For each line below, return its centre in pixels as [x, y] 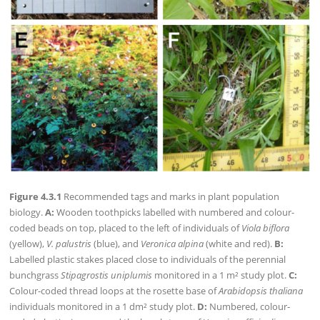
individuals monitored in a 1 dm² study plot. [104, 306]
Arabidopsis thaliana [261, 290]
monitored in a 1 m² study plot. [221, 275]
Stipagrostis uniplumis [107, 275]
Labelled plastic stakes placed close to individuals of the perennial [148, 259]
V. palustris [69, 243]
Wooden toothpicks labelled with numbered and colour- [175, 212]
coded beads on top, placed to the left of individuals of [126, 227]
